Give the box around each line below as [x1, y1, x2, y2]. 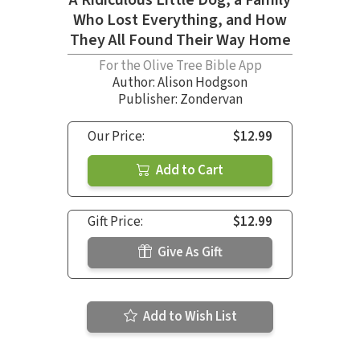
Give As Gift [154, 243, 223, 263]
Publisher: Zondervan [117, 90, 243, 110]
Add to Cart [153, 161, 223, 181]
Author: [112, 73, 157, 93]
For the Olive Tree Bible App [98, 56, 262, 76]
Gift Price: [88, 212, 143, 232]
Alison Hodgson [157, 73, 247, 93]
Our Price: [88, 127, 145, 147]
